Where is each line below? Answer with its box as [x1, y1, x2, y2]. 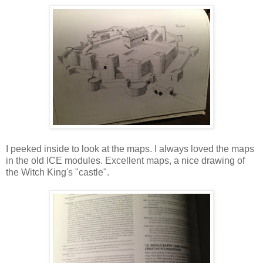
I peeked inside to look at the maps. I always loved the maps [6, 144, 254, 154]
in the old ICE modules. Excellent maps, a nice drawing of [6, 156, 245, 166]
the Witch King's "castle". [6, 167, 109, 178]
